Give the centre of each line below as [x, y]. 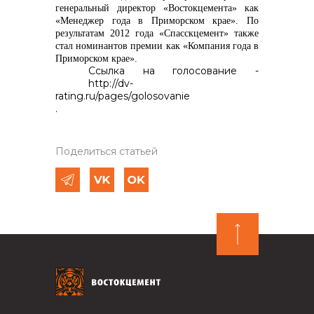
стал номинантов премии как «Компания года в [157, 46]
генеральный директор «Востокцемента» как [157, 8]
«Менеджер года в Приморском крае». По [157, 21]
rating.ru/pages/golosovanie [123, 96]
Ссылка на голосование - [173, 71]
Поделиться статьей [107, 151]
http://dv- [111, 83]
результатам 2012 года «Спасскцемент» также [157, 33]
